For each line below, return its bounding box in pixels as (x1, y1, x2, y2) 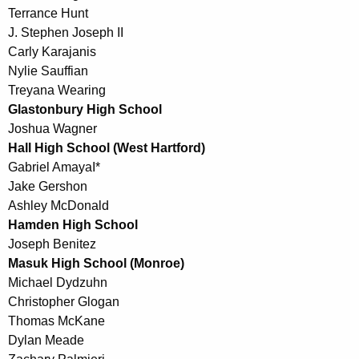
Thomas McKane (8, 314, 105, 329)
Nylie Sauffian (8, 64, 88, 79)
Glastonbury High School (8, 103, 162, 117)
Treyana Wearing (8, 83, 106, 98)
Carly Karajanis (8, 45, 96, 59)
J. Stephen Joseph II (8, 26, 123, 40)
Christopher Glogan (8, 295, 119, 309)
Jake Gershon (8, 179, 87, 194)
